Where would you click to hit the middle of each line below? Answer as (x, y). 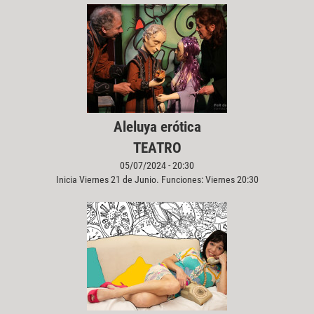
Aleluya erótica (157, 127)
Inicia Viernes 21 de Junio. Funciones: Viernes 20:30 (157, 179)
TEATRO (157, 148)
